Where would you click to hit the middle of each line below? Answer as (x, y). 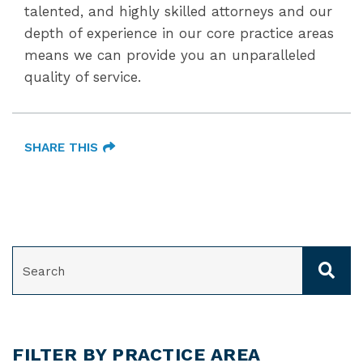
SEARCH (34, 254)
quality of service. (83, 77)
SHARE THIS (61, 147)
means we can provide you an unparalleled (170, 55)
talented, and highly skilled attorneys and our (178, 11)
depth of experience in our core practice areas (179, 33)
